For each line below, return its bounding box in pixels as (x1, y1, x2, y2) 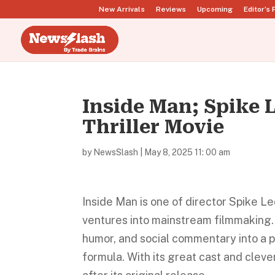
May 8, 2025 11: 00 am (144, 147, 231, 157)
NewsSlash (93, 147, 139, 157)
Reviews (156, 5, 186, 14)
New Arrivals (99, 5, 145, 14)
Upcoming (197, 5, 233, 14)
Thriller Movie (82, 116, 225, 137)
